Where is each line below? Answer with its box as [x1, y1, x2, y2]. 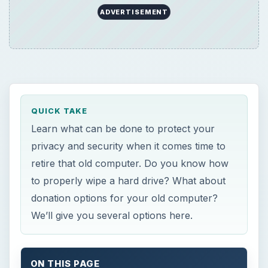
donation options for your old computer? [31, 192, 218, 205]
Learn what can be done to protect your [31, 123, 215, 135]
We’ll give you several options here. [31, 209, 193, 222]
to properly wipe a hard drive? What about [31, 175, 226, 187]
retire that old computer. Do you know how [31, 157, 229, 170]
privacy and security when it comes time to [31, 140, 226, 153]
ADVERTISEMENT [99, 7, 169, 16]
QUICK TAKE [31, 106, 88, 115]
